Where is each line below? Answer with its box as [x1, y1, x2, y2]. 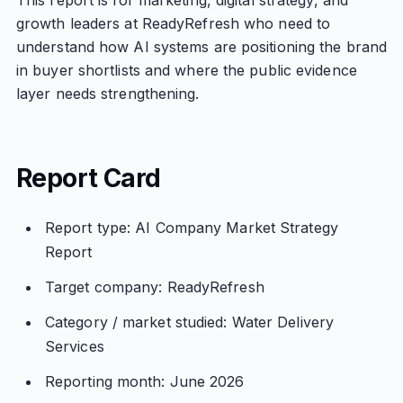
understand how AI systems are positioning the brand [15, 38, 388, 56]
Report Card [15, 163, 161, 193]
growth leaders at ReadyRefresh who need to [15, 14, 331, 32]
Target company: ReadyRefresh [44, 278, 264, 296]
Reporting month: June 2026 [44, 372, 245, 390]
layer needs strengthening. [15, 85, 200, 103]
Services [44, 337, 104, 355]
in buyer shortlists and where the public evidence [15, 61, 357, 79]
